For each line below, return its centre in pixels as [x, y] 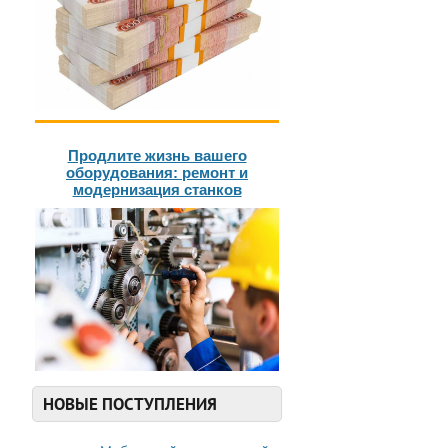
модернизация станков [157, 190]
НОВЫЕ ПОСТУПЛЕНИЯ [130, 404]
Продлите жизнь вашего [157, 156]
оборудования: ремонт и [157, 173]
